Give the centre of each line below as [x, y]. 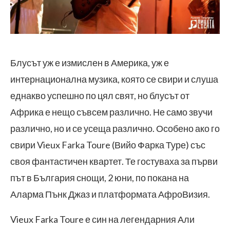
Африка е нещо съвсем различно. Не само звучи [111, 112]
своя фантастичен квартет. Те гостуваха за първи [114, 161]
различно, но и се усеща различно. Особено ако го [115, 128]
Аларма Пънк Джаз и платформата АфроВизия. [110, 194]
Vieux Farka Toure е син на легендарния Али [102, 219]
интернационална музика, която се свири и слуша [114, 79]
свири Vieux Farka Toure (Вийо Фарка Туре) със [108, 145]
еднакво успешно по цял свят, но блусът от [100, 95]
